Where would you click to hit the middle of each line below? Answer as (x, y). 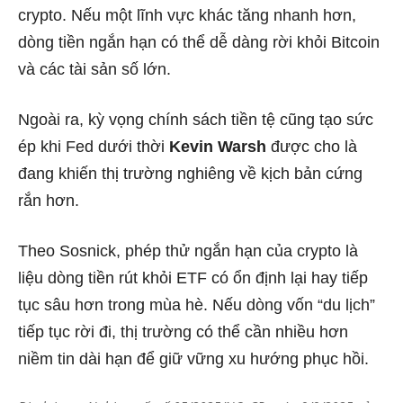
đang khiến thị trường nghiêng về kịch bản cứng (190, 174)
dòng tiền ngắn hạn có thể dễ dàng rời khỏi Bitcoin (199, 43)
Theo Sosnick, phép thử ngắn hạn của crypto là (188, 251)
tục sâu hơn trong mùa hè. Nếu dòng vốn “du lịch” (197, 305)
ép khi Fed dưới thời (94, 147)
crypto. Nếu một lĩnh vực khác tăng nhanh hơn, (187, 16)
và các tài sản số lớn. (94, 70)
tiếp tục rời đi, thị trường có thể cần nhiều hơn (183, 332)
